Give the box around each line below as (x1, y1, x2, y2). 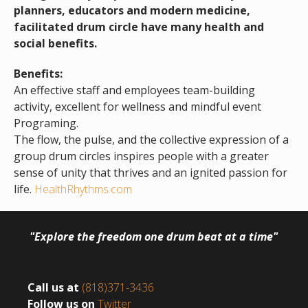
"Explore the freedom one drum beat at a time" (30, 229, 278, 245)
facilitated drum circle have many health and (13, 19, 264, 35)
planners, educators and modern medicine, (13, 3, 250, 19)
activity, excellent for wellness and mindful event (13, 99, 261, 115)
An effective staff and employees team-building (13, 82, 255, 98)
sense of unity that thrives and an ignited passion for (13, 165, 287, 181)
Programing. (13, 115, 78, 131)
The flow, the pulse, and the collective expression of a (13, 132, 289, 148)
